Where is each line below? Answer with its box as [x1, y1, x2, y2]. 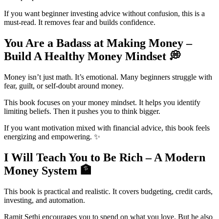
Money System [4, 164, 80, 177]
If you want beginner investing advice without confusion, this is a [4, 9, 205, 18]
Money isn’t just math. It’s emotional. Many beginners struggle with [4, 72, 212, 81]
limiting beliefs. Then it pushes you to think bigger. [4, 107, 160, 115]
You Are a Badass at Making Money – [4, 37, 192, 50]
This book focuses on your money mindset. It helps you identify [4, 98, 200, 107]
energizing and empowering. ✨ [4, 132, 100, 141]
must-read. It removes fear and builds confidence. [4, 18, 155, 27]
